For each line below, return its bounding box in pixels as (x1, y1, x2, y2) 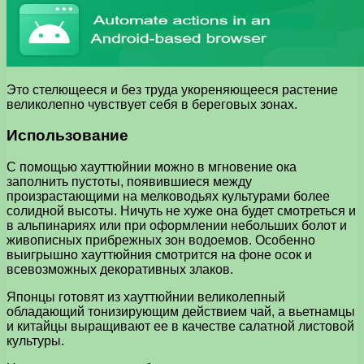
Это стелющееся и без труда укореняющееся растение (6, 82, 338, 97)
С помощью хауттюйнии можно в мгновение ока (6, 160, 297, 175)
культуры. (6, 334, 64, 349)
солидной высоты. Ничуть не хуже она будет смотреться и (6, 204, 356, 219)
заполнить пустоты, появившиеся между (6, 175, 252, 189)
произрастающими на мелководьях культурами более (6, 189, 330, 204)
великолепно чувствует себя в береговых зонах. (6, 97, 297, 111)
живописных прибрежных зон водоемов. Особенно (6, 233, 315, 248)
